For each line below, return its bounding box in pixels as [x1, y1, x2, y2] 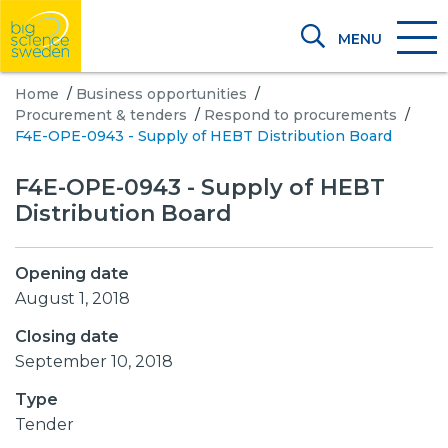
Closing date [15, 327, 119, 346]
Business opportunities [76, 85, 247, 103]
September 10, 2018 [25, 352, 173, 371]
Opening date [15, 264, 129, 283]
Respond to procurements [204, 106, 397, 124]
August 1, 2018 [26, 289, 130, 308]
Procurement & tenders [15, 106, 187, 124]
